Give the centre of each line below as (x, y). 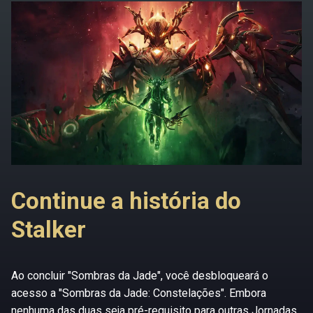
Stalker (49, 229)
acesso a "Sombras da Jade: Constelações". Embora (139, 293)
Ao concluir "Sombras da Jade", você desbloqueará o (140, 275)
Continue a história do (126, 201)
